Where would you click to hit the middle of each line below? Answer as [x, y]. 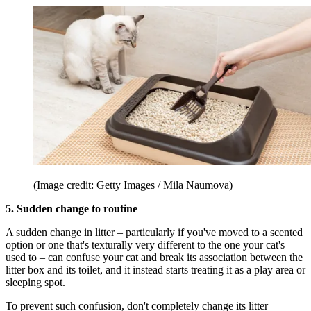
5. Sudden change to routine [72, 208]
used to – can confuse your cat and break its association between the [154, 257]
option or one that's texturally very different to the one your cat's [145, 244]
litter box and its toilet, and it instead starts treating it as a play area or [155, 269]
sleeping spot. [37, 282]
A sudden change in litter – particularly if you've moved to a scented [154, 232]
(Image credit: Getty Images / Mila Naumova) [133, 185]
